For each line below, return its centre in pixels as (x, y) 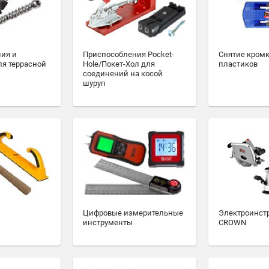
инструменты (108, 223)
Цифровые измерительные (133, 213)
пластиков (238, 64)
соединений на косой (123, 73)
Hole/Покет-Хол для (119, 64)
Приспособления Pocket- (128, 54)
